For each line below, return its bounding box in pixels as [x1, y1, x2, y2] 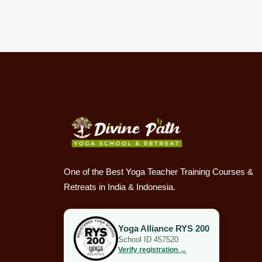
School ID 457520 [118, 235, 178, 244]
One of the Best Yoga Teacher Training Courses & [64, 167, 253, 177]
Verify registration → [118, 246, 187, 254]
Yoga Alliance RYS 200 [118, 223, 209, 234]
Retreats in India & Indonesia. [64, 182, 175, 192]
